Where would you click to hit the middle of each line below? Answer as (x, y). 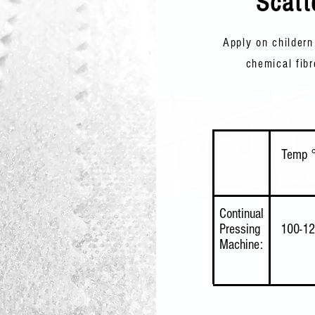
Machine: (241, 245)
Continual (241, 214)
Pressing (239, 229)
